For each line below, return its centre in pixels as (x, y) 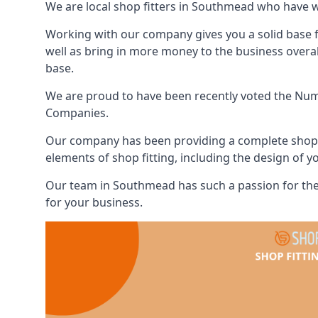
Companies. (77, 113)
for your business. (94, 202)
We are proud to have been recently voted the (170, 96)
